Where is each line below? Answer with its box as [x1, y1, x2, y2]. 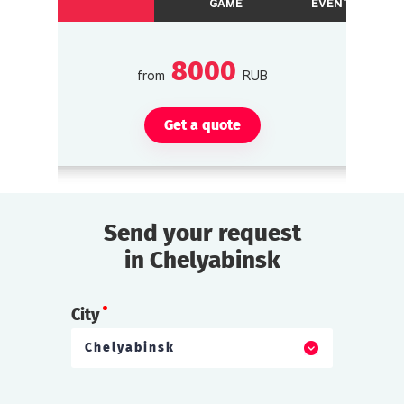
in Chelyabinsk [124, 245, 280, 274]
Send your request [103, 218, 301, 247]
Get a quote [163, 115, 241, 133]
